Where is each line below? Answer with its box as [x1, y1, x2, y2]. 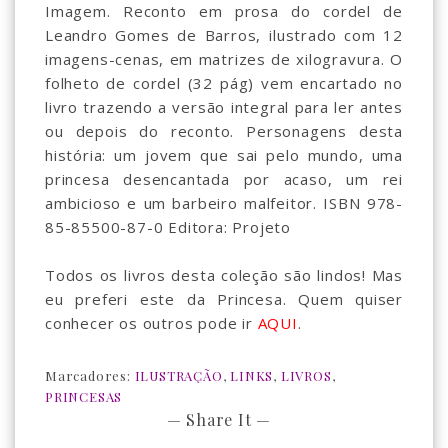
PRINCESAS [45, 388, 123, 406]
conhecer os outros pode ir [45, 313, 258, 334]
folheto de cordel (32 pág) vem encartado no [45, 73, 403, 94]
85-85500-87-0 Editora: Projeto [45, 217, 292, 238]
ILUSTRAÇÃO [134, 367, 223, 385]
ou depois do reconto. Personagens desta [45, 121, 403, 142]
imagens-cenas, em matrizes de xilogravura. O [45, 49, 403, 70]
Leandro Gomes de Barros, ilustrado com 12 [45, 25, 403, 46]
